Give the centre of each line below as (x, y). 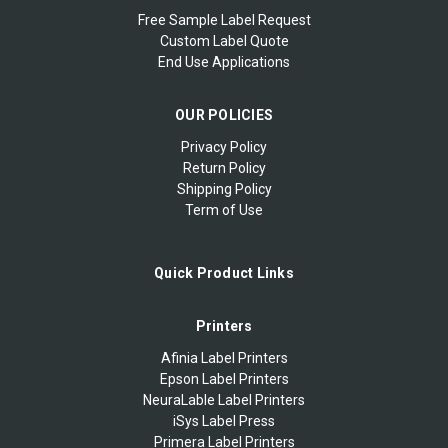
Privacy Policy (224, 146)
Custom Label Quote (224, 40)
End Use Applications (224, 61)
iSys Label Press (224, 420)
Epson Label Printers (224, 378)
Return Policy (224, 167)
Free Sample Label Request (224, 19)
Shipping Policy (224, 188)
